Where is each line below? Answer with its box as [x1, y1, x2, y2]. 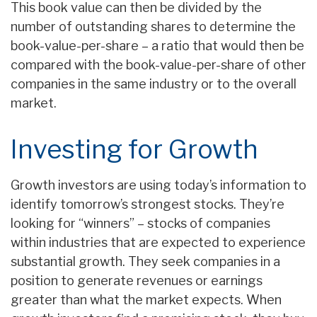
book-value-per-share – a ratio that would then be [11, 38, 304, 54]
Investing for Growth [11, 134, 258, 166]
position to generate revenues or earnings [11, 273, 263, 289]
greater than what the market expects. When [11, 292, 282, 308]
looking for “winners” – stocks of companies [11, 216, 270, 231]
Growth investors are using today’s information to [11, 178, 306, 193]
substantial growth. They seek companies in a [11, 254, 280, 270]
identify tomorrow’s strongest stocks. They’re [11, 197, 284, 212]
